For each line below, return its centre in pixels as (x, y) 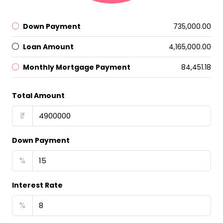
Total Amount (38, 96)
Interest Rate (37, 185)
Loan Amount (48, 47)
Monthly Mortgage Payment (77, 67)
